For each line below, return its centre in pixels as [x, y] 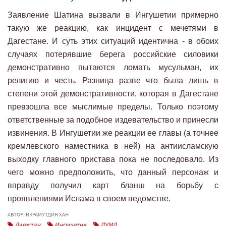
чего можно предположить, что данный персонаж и [113, 172]
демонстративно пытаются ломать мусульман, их [113, 67]
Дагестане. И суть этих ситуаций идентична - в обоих [113, 41]
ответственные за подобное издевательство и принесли [113, 120]
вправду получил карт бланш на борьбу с [113, 185]
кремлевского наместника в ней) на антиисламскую [113, 146]
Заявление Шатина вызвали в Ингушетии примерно [113, 15]
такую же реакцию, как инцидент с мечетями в [113, 28]
